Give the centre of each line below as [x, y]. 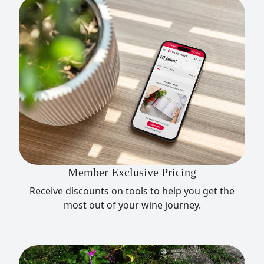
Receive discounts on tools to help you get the [132, 191]
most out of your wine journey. [132, 205]
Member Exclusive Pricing [132, 172]
